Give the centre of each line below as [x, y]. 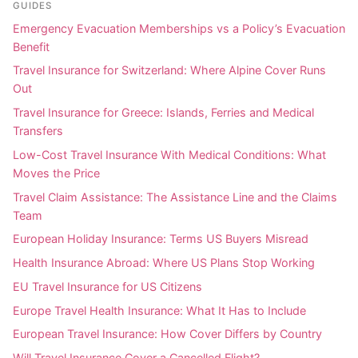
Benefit [31, 46]
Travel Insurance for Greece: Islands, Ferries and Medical [163, 113]
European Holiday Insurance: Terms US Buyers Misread [161, 239]
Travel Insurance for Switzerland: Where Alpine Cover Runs [169, 70]
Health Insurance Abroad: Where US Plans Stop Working [164, 263]
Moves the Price [56, 173]
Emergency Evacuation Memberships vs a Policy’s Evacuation [179, 28]
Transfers [38, 131]
